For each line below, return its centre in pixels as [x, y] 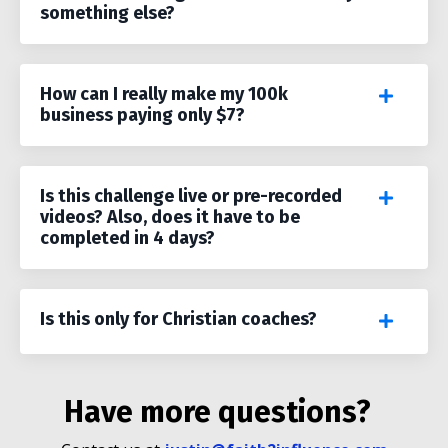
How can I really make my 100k [164, 94]
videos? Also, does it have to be [170, 217]
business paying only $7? [142, 115]
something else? [107, 13]
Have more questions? [224, 412]
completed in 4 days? [127, 238]
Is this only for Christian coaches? [178, 319]
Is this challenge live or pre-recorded [191, 196]
